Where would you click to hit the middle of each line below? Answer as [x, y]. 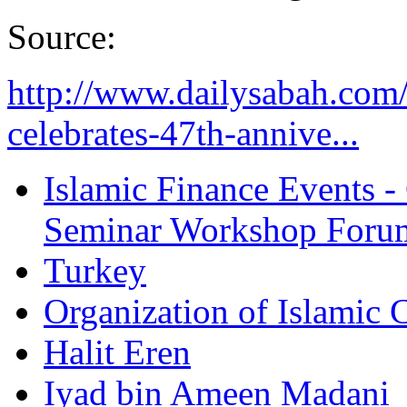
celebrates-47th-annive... [183, 134]
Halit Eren [117, 352]
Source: [66, 37]
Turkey [95, 271]
